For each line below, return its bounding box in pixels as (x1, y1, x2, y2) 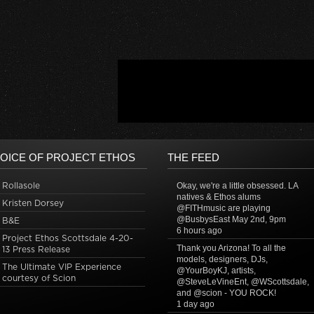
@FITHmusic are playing (176, 203, 271, 213)
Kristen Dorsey (1, 198, 64, 207)
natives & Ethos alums (176, 192, 261, 202)
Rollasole (1, 181, 40, 190)
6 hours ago (176, 226, 222, 235)
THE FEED (167, 151, 219, 163)
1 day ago (176, 299, 214, 309)
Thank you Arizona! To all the (176, 243, 286, 253)
